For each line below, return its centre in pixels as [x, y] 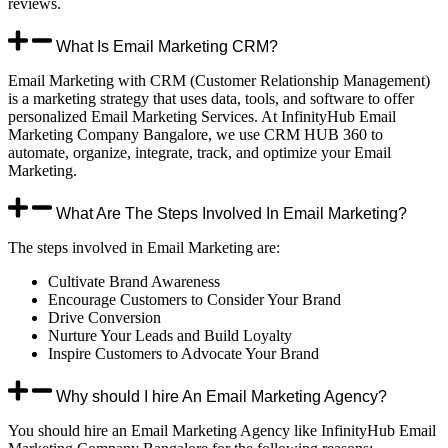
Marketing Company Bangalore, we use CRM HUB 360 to [195, 135]
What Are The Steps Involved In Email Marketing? [231, 213]
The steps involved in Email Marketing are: [144, 247]
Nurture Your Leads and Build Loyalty [170, 335]
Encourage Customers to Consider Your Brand [194, 299]
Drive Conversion [104, 317]
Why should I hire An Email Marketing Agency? [221, 396]
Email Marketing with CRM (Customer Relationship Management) [219, 81]
